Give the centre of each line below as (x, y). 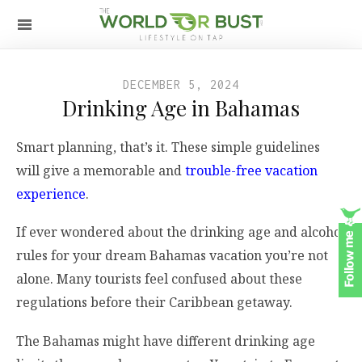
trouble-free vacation (251, 170)
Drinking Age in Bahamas (181, 108)
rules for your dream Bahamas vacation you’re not (172, 256)
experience (51, 194)
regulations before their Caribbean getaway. (154, 303)
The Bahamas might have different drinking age (166, 341)
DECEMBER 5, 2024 (181, 84)
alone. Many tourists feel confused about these (159, 279)
